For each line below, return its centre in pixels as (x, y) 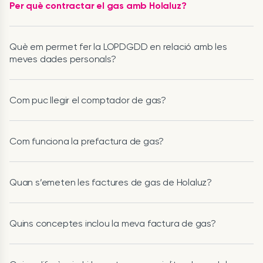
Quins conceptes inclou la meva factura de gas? (113, 223)
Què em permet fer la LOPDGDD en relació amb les (118, 47)
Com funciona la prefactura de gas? (87, 141)
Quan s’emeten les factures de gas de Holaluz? (111, 182)
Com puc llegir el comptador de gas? (88, 100)
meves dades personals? (63, 59)
